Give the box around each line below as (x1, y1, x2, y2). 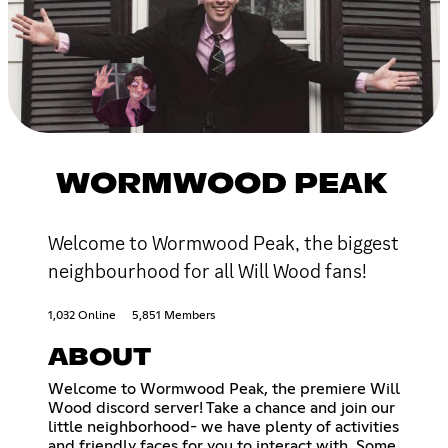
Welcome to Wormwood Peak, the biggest (48, 229, 399, 256)
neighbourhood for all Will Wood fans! (48, 257, 367, 284)
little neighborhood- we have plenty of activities (48, 418, 399, 435)
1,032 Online (48, 309, 116, 322)
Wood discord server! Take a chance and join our (48, 399, 395, 416)
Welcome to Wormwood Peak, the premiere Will (48, 380, 400, 397)
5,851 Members (132, 309, 215, 322)
